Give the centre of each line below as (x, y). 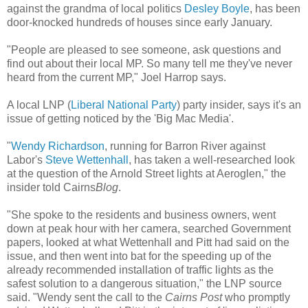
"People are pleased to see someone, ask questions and (144, 49)
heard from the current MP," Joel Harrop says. (117, 77)
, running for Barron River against (185, 146)
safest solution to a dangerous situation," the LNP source (144, 283)
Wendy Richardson (58, 146)
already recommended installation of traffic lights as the (140, 269)
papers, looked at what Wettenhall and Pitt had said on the (148, 242)
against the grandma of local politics (96, 8)
